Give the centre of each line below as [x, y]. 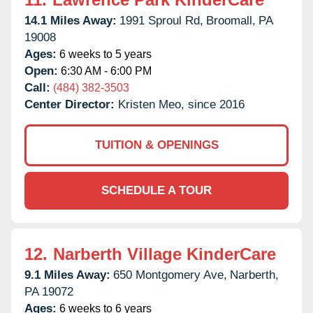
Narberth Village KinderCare [165, 254]
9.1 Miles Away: [67, 275]
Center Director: [71, 104]
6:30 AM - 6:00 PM [105, 71]
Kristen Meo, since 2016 [181, 104]
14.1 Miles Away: [71, 20]
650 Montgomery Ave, [170, 275]
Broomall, [231, 20]
